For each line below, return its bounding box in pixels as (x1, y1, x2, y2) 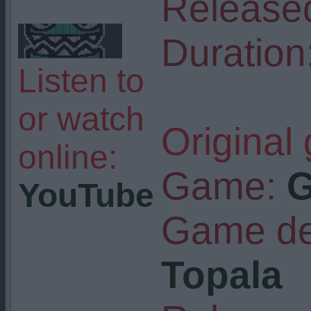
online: (17, 139, 117, 176)
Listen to (17, 62, 144, 99)
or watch (17, 101, 144, 137)
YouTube (17, 177, 154, 214)
